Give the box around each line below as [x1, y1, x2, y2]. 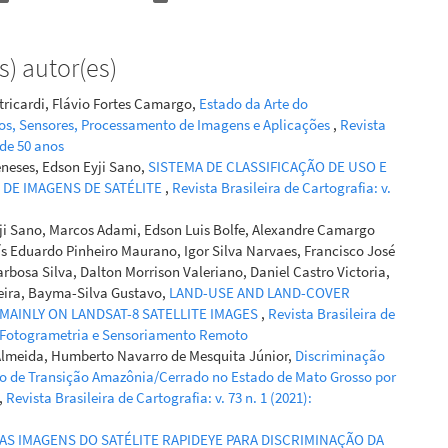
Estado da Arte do [199, 93, 308, 113]
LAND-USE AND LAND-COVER [169, 282, 350, 302]
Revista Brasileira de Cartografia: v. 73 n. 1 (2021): [6, 387, 312, 407]
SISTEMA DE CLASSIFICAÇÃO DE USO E [148, 156, 387, 176]
